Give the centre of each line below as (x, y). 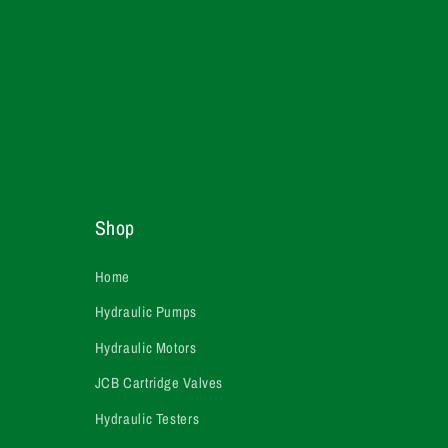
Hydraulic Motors (145, 347)
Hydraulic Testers (147, 418)
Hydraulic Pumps (145, 312)
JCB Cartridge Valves (159, 383)
